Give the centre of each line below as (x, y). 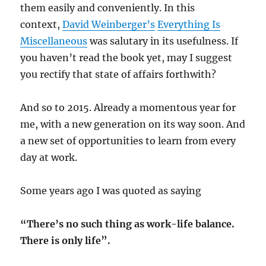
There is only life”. (67, 240)
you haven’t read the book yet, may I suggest (126, 58)
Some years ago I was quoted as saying (111, 191)
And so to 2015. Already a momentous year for (128, 107)
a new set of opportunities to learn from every (128, 141)
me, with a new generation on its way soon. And (133, 124)
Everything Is (189, 24)
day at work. (49, 157)
